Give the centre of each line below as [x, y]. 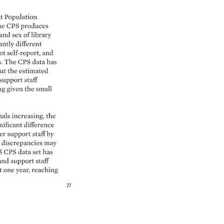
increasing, [28, 116]
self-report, [23, 53]
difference [39, 125]
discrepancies [22, 143]
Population [20, 17]
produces [34, 26]
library [40, 35]
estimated [34, 71]
